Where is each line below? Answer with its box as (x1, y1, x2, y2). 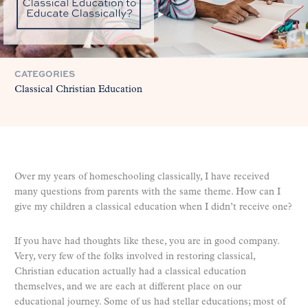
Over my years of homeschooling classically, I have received (14, 171, 269, 182)
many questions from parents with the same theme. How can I (14, 186, 280, 197)
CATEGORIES (14, 67, 75, 80)
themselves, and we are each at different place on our (14, 281, 241, 292)
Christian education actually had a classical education (14, 266, 246, 277)
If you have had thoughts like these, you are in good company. (14, 236, 279, 247)
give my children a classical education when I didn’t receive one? (14, 201, 291, 212)
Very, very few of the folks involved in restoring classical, (14, 251, 255, 262)
